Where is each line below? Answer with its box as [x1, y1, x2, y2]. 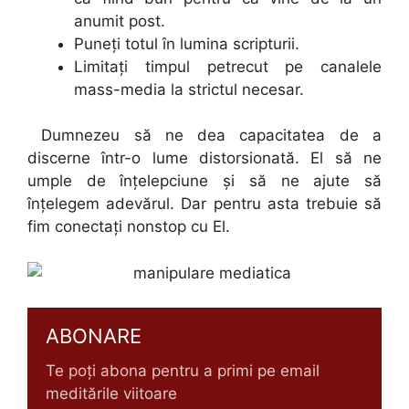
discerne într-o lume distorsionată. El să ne [27, 149, 382, 167]
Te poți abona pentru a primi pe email [46, 362, 320, 380]
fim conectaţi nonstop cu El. [27, 217, 230, 236]
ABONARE [46, 324, 142, 348]
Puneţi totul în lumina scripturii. [74, 34, 299, 53]
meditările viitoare [46, 384, 177, 403]
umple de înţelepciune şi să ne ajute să [27, 172, 382, 190]
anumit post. [74, 11, 165, 30]
